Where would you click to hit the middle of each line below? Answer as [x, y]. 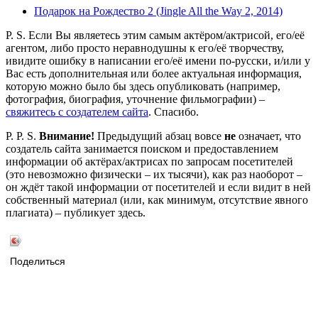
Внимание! [67, 136]
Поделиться [38, 262]
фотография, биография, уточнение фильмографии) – [135, 99]
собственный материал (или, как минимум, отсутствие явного [157, 200]
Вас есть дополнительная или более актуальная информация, [154, 74]
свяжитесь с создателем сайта [77, 112]
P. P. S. [22, 136]
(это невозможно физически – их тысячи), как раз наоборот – [154, 175]
